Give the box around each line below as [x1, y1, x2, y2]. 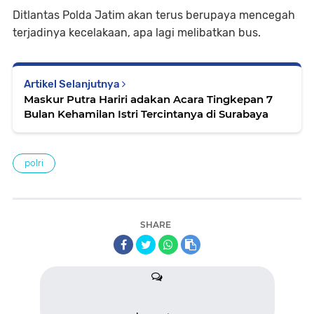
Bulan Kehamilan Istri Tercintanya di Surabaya [24, 107, 268, 121]
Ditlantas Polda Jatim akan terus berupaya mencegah [13, 8, 295, 22]
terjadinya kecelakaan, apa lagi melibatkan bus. [13, 25, 264, 39]
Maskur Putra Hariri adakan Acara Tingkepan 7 [24, 92, 273, 106]
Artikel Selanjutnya [24, 77, 122, 90]
